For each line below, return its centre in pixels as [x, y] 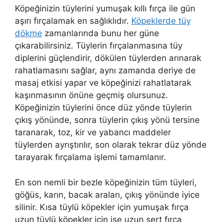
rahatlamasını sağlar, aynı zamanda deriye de [105, 71]
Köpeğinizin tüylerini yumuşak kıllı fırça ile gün [105, 9]
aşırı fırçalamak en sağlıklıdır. [73, 21]
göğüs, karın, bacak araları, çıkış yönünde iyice [107, 194]
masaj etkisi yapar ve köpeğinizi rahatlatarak [103, 83]
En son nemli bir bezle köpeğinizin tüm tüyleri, [106, 182]
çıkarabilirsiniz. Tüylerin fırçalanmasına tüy [99, 46]
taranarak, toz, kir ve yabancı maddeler [93, 133]
